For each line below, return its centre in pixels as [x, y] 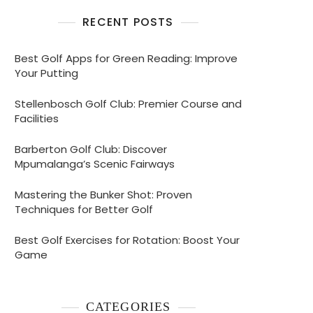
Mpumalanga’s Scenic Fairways [95, 164]
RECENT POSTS [128, 22]
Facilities [37, 118]
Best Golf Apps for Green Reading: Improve [126, 58]
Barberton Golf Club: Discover [91, 149]
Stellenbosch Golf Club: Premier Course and [128, 104]
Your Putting [46, 73]
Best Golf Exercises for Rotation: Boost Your [127, 240]
